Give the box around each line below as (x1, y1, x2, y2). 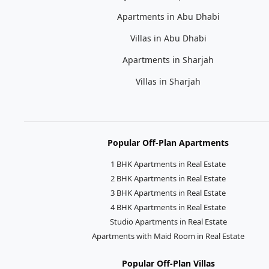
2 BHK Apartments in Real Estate (110, 172, 226, 184)
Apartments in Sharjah (122, 53, 214, 65)
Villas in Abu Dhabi (130, 32, 207, 44)
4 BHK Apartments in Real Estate (110, 201, 226, 213)
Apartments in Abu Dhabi (116, 10, 220, 22)
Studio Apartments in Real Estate (109, 216, 227, 227)
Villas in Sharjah (136, 75, 201, 87)
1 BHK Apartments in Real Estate (110, 158, 226, 169)
